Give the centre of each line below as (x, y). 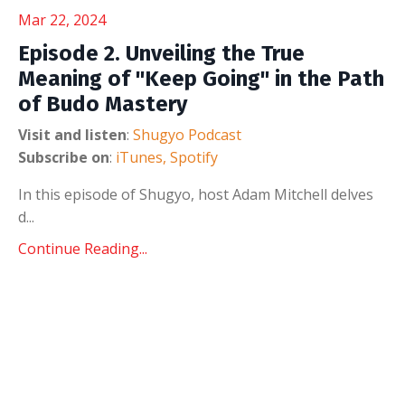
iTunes (139, 157)
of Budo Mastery (103, 104)
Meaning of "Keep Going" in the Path (201, 78)
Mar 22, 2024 (62, 19)
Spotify (194, 157)
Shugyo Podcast (187, 134)
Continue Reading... (83, 248)
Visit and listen (72, 134)
